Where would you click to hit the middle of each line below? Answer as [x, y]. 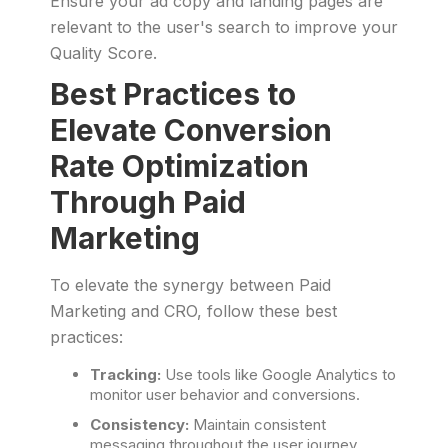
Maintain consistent [259, 424]
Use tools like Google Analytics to [278, 374]
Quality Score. [103, 53]
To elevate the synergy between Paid [190, 285]
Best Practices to [173, 94]
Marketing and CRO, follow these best [193, 311]
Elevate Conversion [191, 130]
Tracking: [125, 374]
